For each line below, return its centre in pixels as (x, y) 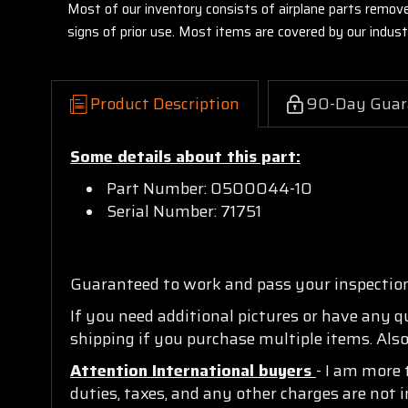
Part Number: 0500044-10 (210, 188)
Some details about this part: (185, 156)
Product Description (165, 103)
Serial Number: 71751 (184, 211)
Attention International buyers (193, 370)
